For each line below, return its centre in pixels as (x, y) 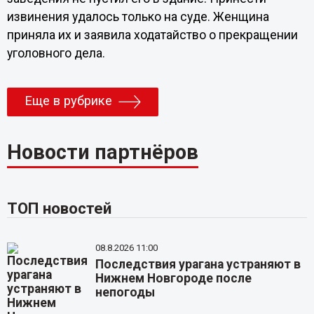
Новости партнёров (102, 152)
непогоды (125, 292)
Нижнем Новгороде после (174, 278)
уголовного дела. (57, 54)
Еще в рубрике (68, 101)
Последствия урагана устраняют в (198, 264)
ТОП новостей (59, 208)
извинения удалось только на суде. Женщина (138, 17)
